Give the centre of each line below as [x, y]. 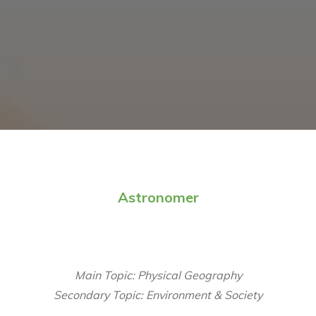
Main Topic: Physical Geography [158, 275]
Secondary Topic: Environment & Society [158, 295]
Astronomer [158, 197]
